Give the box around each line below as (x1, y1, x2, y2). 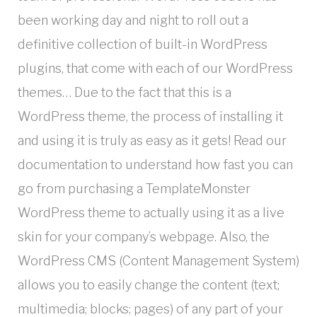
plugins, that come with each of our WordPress (18, 60, 293, 76)
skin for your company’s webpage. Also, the (18, 229, 270, 244)
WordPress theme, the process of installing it (18, 108, 283, 124)
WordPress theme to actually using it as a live (18, 204, 284, 220)
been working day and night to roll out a (18, 12, 248, 28)
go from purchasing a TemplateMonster (18, 180, 250, 196)
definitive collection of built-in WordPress (18, 36, 267, 52)
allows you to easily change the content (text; (18, 277, 279, 292)
